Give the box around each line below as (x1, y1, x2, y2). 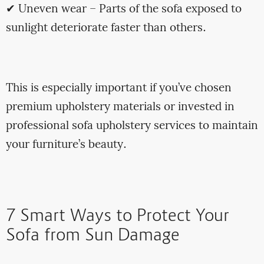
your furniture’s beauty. (5, 136, 127, 154)
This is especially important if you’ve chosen (5, 80, 232, 98)
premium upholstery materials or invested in (5, 98, 235, 117)
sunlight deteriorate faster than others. (5, 19, 206, 38)
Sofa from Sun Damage (5, 224, 180, 248)
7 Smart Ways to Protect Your (5, 204, 229, 229)
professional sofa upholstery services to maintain (5, 117, 258, 136)
